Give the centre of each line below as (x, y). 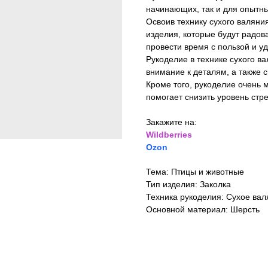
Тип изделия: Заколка (188, 184)
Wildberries (169, 135)
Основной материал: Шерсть (203, 209)
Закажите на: (171, 122)
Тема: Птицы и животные (195, 172)
